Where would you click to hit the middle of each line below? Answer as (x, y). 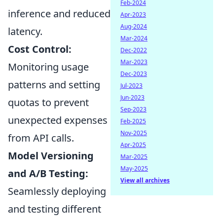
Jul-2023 (131, 86)
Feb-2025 (133, 121)
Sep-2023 (133, 109)
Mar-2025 (134, 157)
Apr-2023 (133, 15)
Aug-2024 (134, 26)
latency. (25, 32)
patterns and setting (54, 85)
